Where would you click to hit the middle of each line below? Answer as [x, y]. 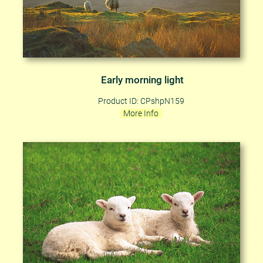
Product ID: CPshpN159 [141, 101]
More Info [141, 113]
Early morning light [142, 80]
